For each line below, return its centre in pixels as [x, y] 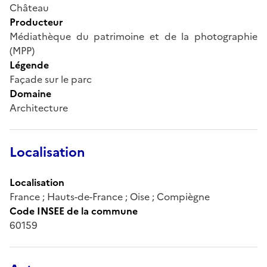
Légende [29, 65]
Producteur [36, 22]
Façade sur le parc [51, 79]
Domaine [30, 93]
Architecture [39, 108]
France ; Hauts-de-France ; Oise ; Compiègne [110, 196]
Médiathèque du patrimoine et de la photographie [133, 36]
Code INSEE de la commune [74, 211]
